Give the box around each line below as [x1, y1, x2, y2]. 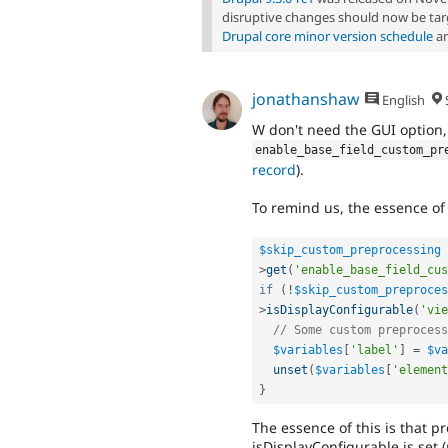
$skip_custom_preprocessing [259, 243, 441, 258]
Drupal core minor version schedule [222, 26, 433, 45]
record [252, 160, 296, 180]
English [379, 91, 426, 110]
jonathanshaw [252, 88, 359, 111]
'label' [350, 343, 399, 358]
